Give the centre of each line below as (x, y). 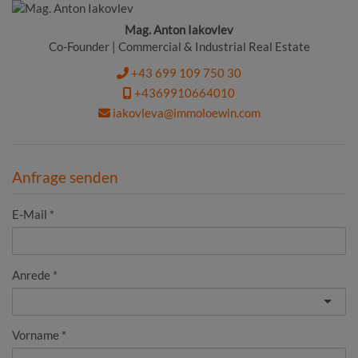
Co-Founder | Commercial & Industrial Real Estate (179, 46)
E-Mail (30, 214)
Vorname (36, 334)
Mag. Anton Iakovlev (179, 29)
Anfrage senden (65, 177)
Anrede (31, 274)
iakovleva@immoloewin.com (185, 113)
